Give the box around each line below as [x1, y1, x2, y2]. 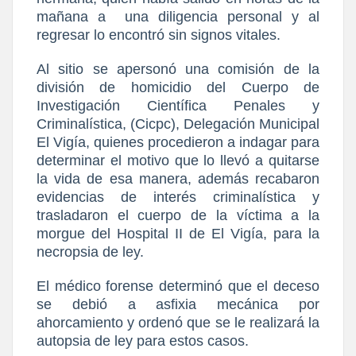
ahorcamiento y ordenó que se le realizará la [37, 314, 319, 331]
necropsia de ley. [37, 243, 144, 260]
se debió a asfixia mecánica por [37, 296, 319, 312]
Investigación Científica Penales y [37, 97, 319, 114]
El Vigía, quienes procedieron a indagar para [37, 133, 319, 150]
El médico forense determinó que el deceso [37, 277, 319, 294]
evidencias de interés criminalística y [37, 188, 319, 205]
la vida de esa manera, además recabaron [37, 170, 319, 187]
